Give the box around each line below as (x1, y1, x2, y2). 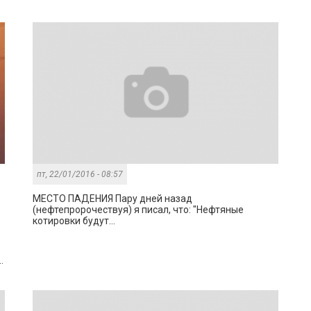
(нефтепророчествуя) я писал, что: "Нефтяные (33, 204, 244, 216)
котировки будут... (33, 215, 116, 227)
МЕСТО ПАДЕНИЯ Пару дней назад (33, 193, 193, 205)
